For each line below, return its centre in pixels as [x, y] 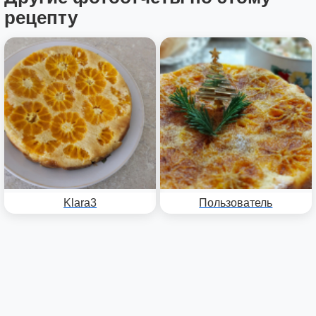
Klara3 [80, 202]
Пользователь [236, 202]
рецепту [41, 18]
